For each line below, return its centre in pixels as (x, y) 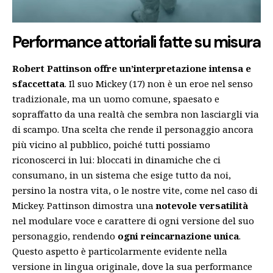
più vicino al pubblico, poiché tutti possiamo (111, 144)
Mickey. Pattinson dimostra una (84, 205)
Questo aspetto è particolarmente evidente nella (120, 251)
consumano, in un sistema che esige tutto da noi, (122, 175)
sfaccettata (38, 83)
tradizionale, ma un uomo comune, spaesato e (116, 98)
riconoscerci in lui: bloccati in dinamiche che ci (116, 159)
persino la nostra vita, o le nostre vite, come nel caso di (135, 190)
